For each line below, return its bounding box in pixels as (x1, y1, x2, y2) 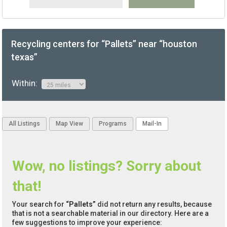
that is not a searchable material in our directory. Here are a (12, 209, 209, 218)
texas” (11, 52, 38, 63)
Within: (11, 78, 42, 89)
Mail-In (142, 120, 162, 128)
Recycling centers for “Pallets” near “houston (11, 39, 198, 50)
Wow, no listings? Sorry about (12, 158, 202, 175)
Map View (56, 120, 84, 128)
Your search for (12, 200, 66, 209)
